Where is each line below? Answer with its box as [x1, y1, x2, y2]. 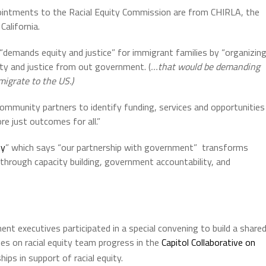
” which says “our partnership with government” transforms [5, 140, 248, 154]
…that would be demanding [151, 59, 260, 74]
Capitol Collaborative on [161, 235, 255, 249]
